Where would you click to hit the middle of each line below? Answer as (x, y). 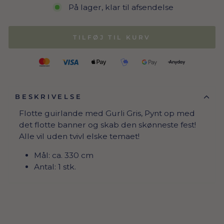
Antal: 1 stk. (55, 167)
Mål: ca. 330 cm (64, 155)
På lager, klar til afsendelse (121, 7)
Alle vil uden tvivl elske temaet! (79, 136)
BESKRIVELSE (49, 97)
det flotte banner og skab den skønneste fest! (107, 125)
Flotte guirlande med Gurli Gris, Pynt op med (107, 113)
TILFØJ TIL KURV (112, 37)
